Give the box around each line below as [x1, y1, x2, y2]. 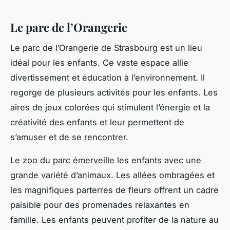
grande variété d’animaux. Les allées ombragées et [10, 170, 215, 181]
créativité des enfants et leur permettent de [10, 117, 184, 128]
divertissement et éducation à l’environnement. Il [10, 72, 205, 83]
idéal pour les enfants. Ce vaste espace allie [10, 57, 188, 68]
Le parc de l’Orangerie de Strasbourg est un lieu [10, 43, 202, 53]
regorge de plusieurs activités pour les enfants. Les [10, 87, 218, 98]
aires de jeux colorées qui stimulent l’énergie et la [10, 102, 210, 113]
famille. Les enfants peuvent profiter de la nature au [10, 215, 219, 225]
